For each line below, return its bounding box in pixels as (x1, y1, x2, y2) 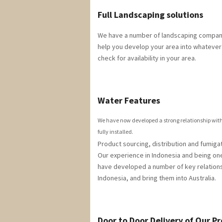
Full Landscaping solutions (98, 9, 203, 20)
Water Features (98, 95, 160, 106)
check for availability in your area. (98, 54, 196, 62)
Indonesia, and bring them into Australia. (98, 173, 216, 182)
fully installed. (98, 128, 133, 135)
